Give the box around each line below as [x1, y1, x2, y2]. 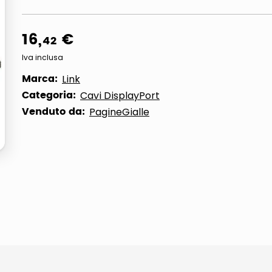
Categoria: [22, 87, 76, 103]
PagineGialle [89, 105, 149, 119]
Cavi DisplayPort [80, 89, 160, 103]
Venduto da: [22, 104, 85, 120]
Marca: [22, 71, 58, 87]
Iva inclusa [22, 52, 63, 63]
